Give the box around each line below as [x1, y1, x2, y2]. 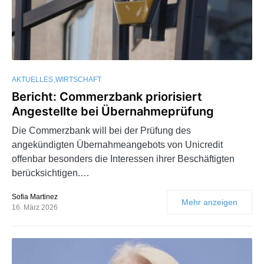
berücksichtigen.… [12, 168, 90, 179]
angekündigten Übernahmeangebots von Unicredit [12, 140, 223, 150]
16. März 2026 [12, 203, 58, 212]
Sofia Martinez [12, 193, 58, 202]
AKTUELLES [12, 75, 53, 84]
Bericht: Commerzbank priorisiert [12, 90, 202, 104]
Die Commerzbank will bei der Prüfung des [12, 126, 191, 136]
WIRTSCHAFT [55, 75, 101, 84]
